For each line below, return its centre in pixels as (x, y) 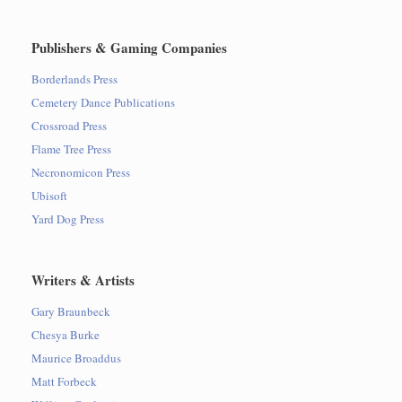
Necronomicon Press (81, 173)
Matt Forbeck (64, 382)
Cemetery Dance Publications (103, 103)
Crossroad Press (69, 126)
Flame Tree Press (71, 149)
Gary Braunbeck (71, 312)
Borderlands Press (74, 79)
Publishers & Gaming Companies (129, 48)
